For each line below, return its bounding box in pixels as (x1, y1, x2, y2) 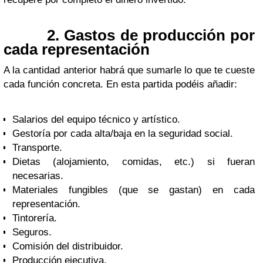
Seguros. (12, 226, 55, 238)
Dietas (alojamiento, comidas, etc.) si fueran (12, 156, 255, 167)
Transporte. (12, 141, 62, 153)
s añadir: (199, 78, 240, 90)
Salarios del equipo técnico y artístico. (12, 113, 183, 125)
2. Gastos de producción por (4, 26, 255, 43)
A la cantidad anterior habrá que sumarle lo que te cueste (4, 64, 255, 76)
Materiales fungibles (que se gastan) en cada (12, 184, 255, 195)
